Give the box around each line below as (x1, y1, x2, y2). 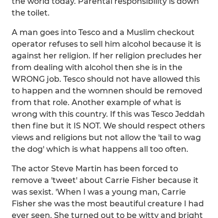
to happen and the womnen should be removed (12, 86, 202, 95)
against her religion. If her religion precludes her (12, 51, 202, 60)
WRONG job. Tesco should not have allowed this (12, 74, 200, 84)
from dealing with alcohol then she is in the (12, 63, 182, 72)
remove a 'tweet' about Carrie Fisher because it (12, 176, 199, 185)
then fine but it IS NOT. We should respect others (12, 121, 205, 130)
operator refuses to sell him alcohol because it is (12, 39, 201, 49)
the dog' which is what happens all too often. (12, 145, 188, 154)
